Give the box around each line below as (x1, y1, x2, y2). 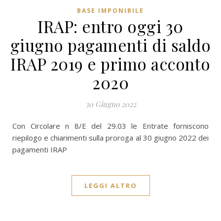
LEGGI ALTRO (84, 181, 137, 190)
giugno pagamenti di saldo (10, 34, 211, 56)
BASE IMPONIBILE (77, 6, 144, 15)
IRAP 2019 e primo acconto (10, 53, 211, 74)
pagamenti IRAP (12, 145, 67, 154)
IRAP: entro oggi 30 (37, 15, 184, 37)
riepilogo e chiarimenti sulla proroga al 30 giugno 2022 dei (12, 133, 209, 143)
